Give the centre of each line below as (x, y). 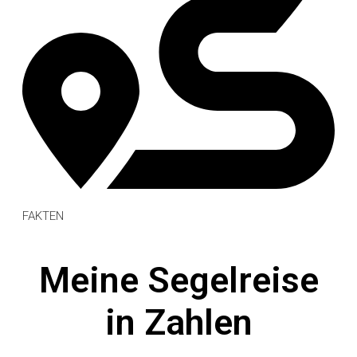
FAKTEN (43, 216)
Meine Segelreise (178, 280)
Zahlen (198, 322)
